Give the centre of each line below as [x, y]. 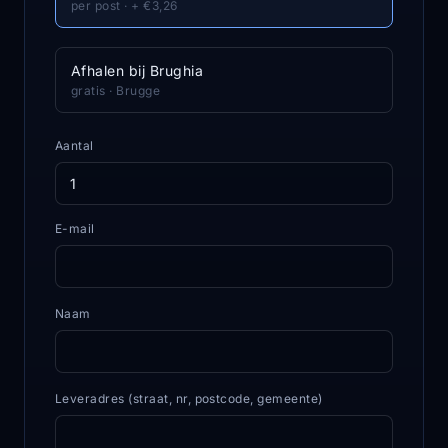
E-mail [75, 228]
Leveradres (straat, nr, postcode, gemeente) [189, 398]
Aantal [74, 145]
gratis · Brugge [116, 90]
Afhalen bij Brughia [137, 70]
